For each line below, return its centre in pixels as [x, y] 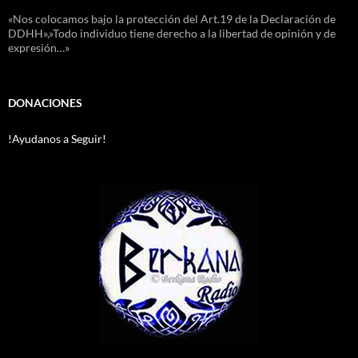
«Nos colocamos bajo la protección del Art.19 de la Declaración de [172, 19]
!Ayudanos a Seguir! [57, 139]
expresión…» [39, 48]
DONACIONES [45, 103]
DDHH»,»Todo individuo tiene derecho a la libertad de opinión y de [172, 34]
